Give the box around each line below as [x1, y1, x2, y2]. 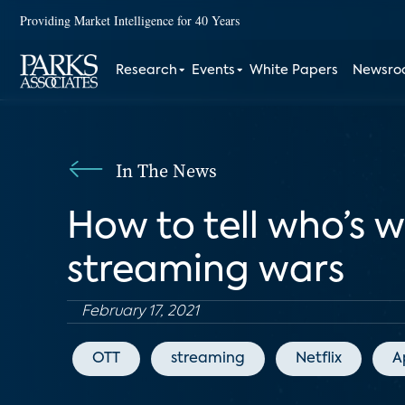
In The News [116, 158, 217, 184]
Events [192, 64, 236, 77]
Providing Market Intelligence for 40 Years [20, 11, 240, 29]
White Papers [250, 64, 339, 77]
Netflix [296, 352, 342, 366]
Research [116, 64, 178, 77]
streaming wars [67, 253, 344, 289]
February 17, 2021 [81, 305, 199, 319]
